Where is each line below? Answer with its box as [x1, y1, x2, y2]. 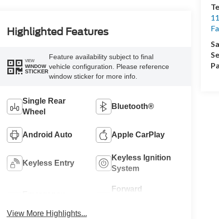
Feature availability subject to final [48, 52, 153, 61]
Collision [111, 195, 145, 204]
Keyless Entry [22, 158, 74, 167]
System [111, 164, 140, 173]
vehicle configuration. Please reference [48, 62, 169, 70]
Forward [111, 184, 143, 193]
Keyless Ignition [111, 153, 172, 162]
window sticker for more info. [48, 72, 137, 80]
